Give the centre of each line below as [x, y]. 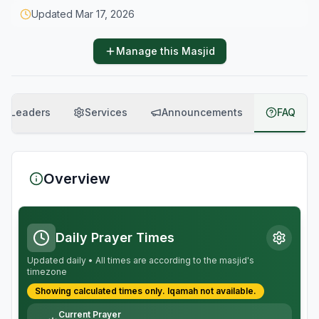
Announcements [202, 112]
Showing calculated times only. [100, 291]
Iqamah [183, 291]
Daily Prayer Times [115, 237]
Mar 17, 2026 [105, 14]
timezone [47, 272]
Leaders [30, 112]
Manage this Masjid [165, 51]
